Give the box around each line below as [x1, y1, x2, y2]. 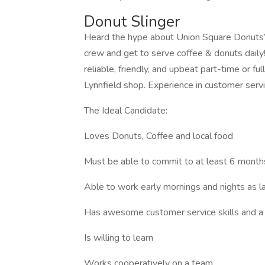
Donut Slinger [84, 11, 180, 32]
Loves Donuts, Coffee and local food [84, 130, 233, 143]
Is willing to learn [84, 231, 153, 244]
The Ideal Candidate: [84, 104, 167, 117]
